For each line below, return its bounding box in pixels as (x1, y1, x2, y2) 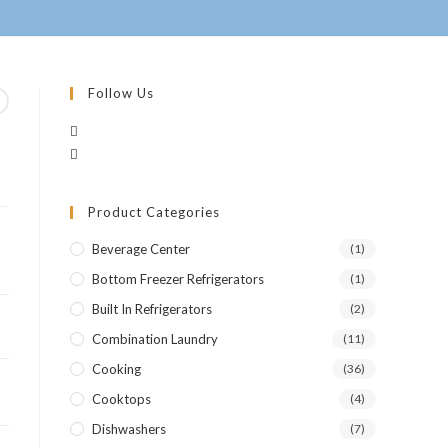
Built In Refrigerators (92, 301, 212, 317)
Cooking (92, 361, 141, 377)
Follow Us (88, 85, 154, 101)
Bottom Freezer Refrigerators (92, 271, 264, 287)
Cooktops (92, 391, 151, 407)
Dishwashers (92, 421, 166, 437)
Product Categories (88, 204, 220, 220)
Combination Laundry (92, 331, 218, 347)
